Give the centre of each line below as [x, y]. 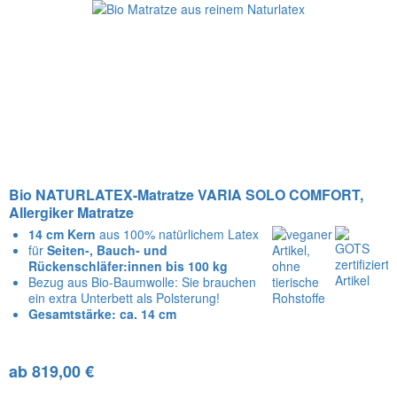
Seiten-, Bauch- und [106, 249]
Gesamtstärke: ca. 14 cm [103, 313]
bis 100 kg [195, 265]
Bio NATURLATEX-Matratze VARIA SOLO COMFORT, [187, 194]
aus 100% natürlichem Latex [179, 234]
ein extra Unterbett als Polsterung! [125, 297]
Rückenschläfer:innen [96, 265]
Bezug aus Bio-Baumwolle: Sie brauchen [143, 281]
